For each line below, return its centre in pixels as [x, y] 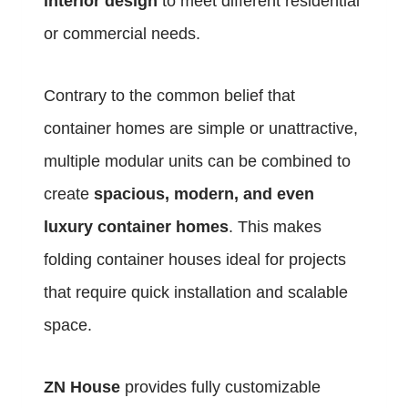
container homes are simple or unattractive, [201, 129]
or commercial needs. [122, 34]
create [69, 194]
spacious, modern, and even [204, 194]
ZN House [82, 388]
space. [68, 326]
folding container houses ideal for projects [195, 260]
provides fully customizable [220, 388]
